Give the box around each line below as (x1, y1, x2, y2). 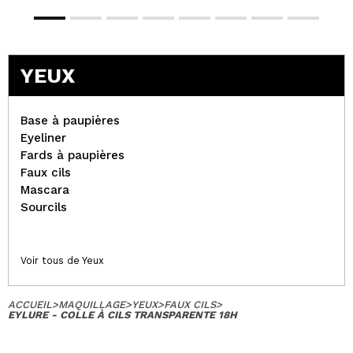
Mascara (20, 182, 69, 197)
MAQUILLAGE (58, 298, 125, 310)
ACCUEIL (8, 298, 52, 310)
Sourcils (20, 199, 67, 214)
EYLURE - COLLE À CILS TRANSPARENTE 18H (8, 308, 237, 321)
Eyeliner (20, 130, 66, 145)
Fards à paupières (20, 147, 124, 162)
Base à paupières (20, 113, 120, 128)
